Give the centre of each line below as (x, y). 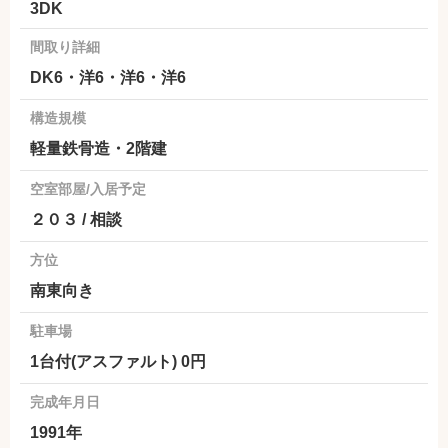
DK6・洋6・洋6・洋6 (108, 77)
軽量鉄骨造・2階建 (98, 148)
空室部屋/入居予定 (88, 188)
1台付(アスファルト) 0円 (118, 361)
